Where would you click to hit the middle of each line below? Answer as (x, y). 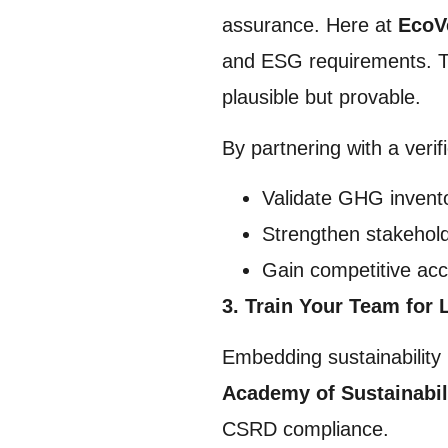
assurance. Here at (310, 25)
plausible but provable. (321, 97)
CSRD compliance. (305, 428)
